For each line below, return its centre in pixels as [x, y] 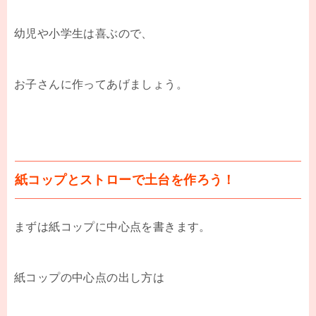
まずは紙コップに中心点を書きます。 [113, 226]
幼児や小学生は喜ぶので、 [84, 33]
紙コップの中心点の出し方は [90, 277]
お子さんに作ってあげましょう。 [101, 84]
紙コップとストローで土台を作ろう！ [125, 180]
